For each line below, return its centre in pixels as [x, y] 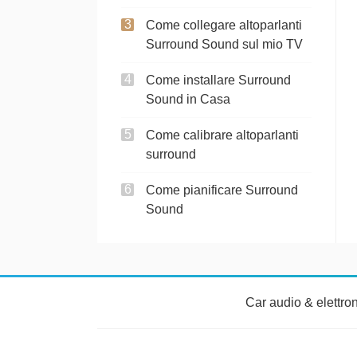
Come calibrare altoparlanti [222, 135]
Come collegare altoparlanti [224, 25]
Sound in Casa [188, 99]
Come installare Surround [218, 80]
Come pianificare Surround [222, 190]
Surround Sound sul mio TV [224, 44]
